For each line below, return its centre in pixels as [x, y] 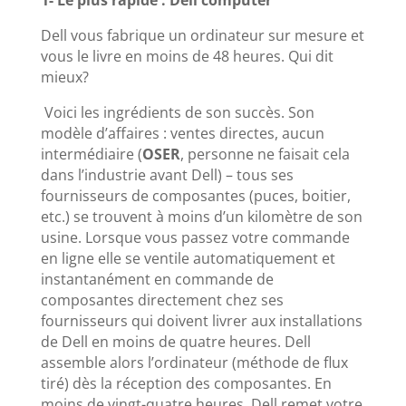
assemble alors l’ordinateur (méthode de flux [194, 362]
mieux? [66, 77]
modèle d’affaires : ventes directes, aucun [182, 133]
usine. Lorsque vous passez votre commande [195, 237]
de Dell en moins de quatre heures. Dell [175, 341]
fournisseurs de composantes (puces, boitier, [195, 195]
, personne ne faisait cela [265, 154]
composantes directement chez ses [162, 300]
